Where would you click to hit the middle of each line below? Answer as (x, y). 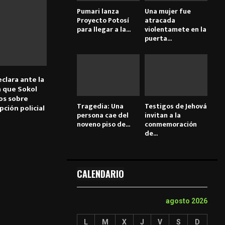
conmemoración (171, 125)
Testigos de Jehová (176, 106)
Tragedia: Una (100, 106)
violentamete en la (176, 29)
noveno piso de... (103, 125)
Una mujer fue (168, 11)
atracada (160, 20)
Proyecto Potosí (103, 20)
